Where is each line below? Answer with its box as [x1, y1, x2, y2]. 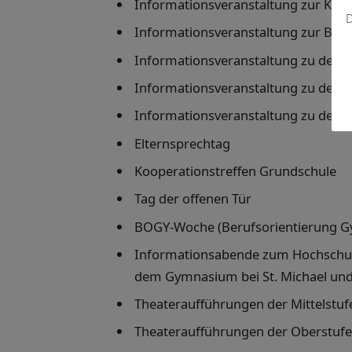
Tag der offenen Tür [134, 189, 251, 208]
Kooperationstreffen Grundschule [134, 161, 336, 180]
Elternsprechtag [134, 134, 230, 152]
